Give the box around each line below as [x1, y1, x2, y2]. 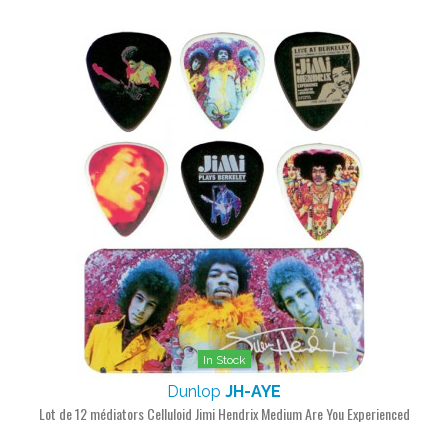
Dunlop [167, 382, 225, 401]
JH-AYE [225, 382, 281, 401]
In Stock [202, 353, 246, 367]
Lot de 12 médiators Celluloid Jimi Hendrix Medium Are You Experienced [38, 403, 410, 424]
